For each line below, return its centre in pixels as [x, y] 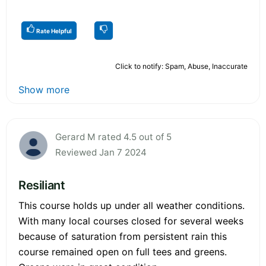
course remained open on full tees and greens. [123, 251]
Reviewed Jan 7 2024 [101, 152]
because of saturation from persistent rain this [123, 236]
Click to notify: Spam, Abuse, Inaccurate [181, 66]
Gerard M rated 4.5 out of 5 [113, 137]
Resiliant [42, 185]
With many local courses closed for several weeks [131, 221]
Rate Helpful [53, 31]
